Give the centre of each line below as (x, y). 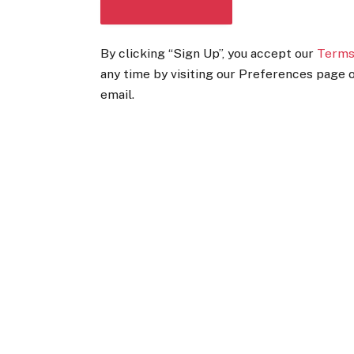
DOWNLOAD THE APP (167, 39)
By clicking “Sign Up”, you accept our (209, 53)
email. (118, 94)
